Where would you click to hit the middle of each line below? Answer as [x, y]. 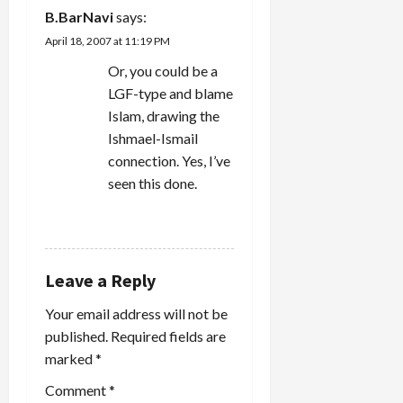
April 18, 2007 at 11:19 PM [107, 40]
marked [70, 358]
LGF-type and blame [170, 93]
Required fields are [168, 336]
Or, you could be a [163, 70]
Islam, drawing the [164, 115]
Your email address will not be [136, 313]
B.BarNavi [79, 16]
